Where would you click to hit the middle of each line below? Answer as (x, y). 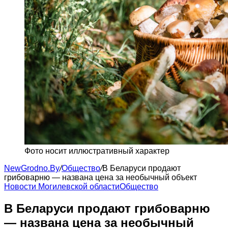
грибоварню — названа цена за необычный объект (101, 177)
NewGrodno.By (32, 168)
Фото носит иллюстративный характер (97, 151)
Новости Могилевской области (62, 187)
